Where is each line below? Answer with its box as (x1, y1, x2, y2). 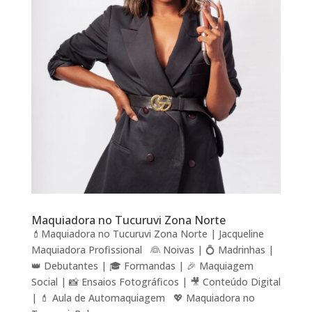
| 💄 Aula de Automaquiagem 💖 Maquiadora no (31, 291, 255, 305)
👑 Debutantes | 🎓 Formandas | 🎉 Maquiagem (31, 259, 253, 273)
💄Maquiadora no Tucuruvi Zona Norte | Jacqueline (31, 227, 264, 241)
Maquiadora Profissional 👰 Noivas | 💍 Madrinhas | (31, 243, 274, 257)
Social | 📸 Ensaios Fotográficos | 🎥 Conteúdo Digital (31, 275, 281, 289)
